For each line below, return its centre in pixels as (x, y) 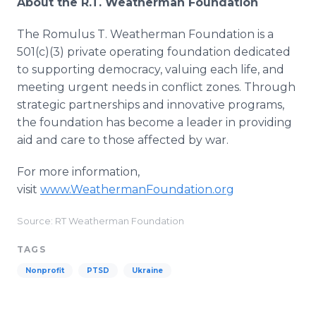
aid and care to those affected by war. (123, 140)
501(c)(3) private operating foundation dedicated (154, 52)
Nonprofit (45, 271)
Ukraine (147, 271)
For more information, (78, 172)
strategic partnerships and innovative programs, (151, 105)
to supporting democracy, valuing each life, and (151, 69)
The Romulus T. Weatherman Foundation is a (145, 34)
